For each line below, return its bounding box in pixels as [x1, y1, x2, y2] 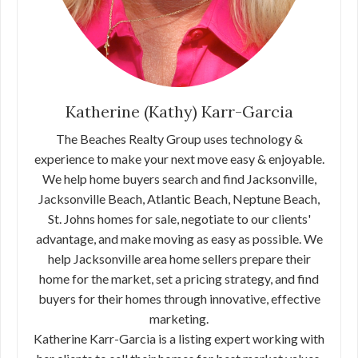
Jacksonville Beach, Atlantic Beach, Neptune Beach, [38, 191, 320, 207]
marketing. [149, 311, 209, 327]
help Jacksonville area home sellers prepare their [47, 251, 311, 267]
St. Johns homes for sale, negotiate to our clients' [47, 211, 311, 227]
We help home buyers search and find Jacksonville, [42, 171, 316, 187]
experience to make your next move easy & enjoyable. [34, 151, 324, 167]
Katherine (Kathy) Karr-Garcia [65, 101, 293, 122]
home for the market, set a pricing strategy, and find [39, 271, 319, 287]
